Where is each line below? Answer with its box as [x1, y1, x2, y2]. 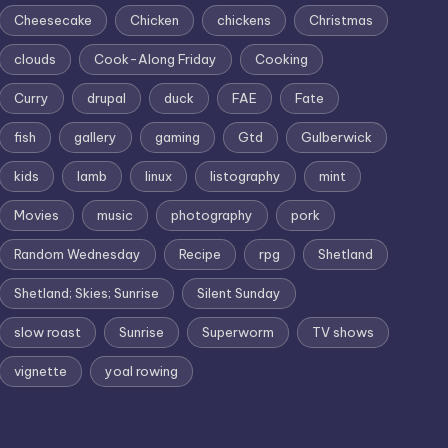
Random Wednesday [14, 246, 142, 262]
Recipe [179, 246, 222, 262]
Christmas [309, 12, 374, 28]
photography [171, 207, 254, 223]
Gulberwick [301, 129, 373, 145]
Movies [14, 207, 60, 223]
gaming [155, 129, 201, 145]
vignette [14, 363, 68, 379]
